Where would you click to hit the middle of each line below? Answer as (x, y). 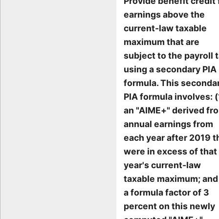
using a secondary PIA (170, 69)
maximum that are (162, 42)
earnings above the (164, 15)
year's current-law (162, 165)
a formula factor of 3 (166, 193)
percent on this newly (169, 206)
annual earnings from (168, 124)
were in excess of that (170, 152)
